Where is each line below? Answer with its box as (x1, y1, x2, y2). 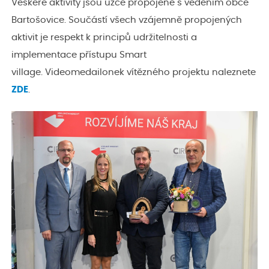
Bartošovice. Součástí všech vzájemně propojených (11, 15, 242, 25)
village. (11, 67, 43, 77)
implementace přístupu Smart (11, 50, 147, 59)
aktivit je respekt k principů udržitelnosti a (11, 32, 197, 42)
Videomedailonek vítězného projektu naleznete (43, 67, 256, 77)
